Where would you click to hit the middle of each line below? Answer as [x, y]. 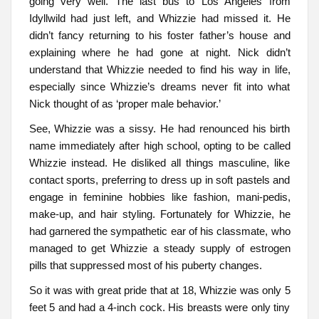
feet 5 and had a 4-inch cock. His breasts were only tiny [159, 308]
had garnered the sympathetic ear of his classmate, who [159, 231]
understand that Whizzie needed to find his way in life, [159, 69]
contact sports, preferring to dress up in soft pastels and [159, 179]
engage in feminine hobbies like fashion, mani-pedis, [159, 197]
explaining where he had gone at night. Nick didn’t [159, 52]
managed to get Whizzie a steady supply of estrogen [159, 248]
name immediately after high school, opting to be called [159, 145]
